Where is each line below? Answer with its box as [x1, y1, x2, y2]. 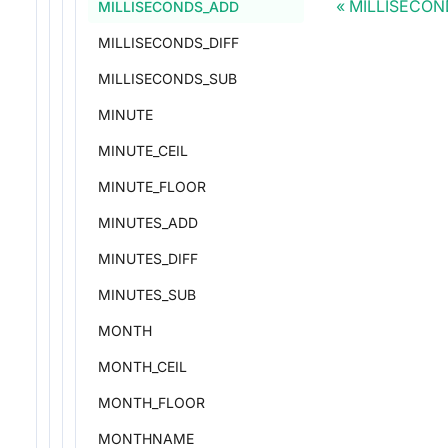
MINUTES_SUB [98, 286, 196, 303]
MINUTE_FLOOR [98, 178, 206, 195]
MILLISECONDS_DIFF [98, 34, 239, 51]
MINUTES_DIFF [98, 250, 198, 267]
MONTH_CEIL [98, 358, 187, 375]
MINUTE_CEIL [98, 142, 188, 159]
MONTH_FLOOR [98, 394, 205, 411]
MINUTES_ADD [98, 214, 198, 231]
